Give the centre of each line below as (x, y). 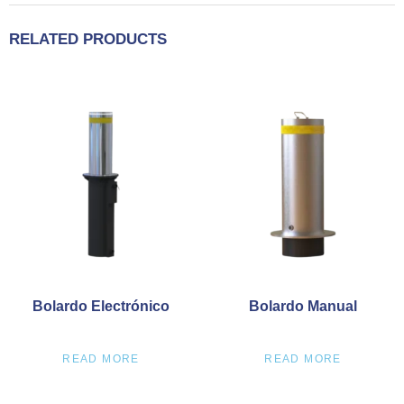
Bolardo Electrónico (101, 306)
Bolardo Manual (303, 306)
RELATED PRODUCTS (88, 39)
